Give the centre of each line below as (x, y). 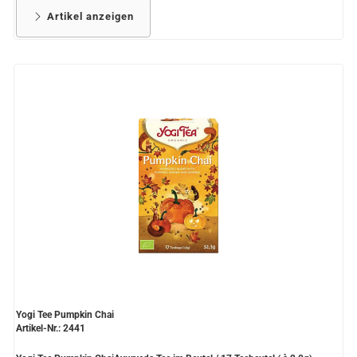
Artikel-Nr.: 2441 (51, 329)
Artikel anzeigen (89, 17)
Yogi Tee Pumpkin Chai (65, 315)
